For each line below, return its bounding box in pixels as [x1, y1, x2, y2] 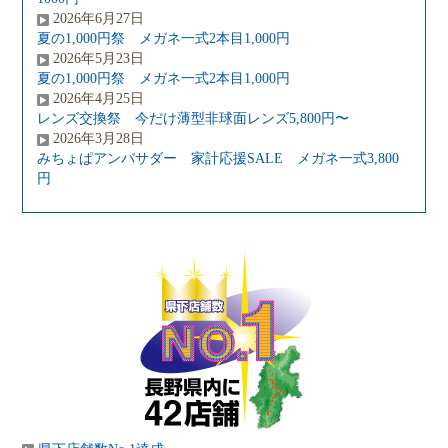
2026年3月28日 [53, 130, 145, 146]
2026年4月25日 [53, 90, 145, 106]
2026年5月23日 [53, 50, 145, 66]
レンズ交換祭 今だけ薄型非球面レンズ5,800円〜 [37, 110, 350, 126]
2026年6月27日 [53, 10, 145, 26]
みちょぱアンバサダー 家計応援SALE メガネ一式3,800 [37, 150, 400, 166]
